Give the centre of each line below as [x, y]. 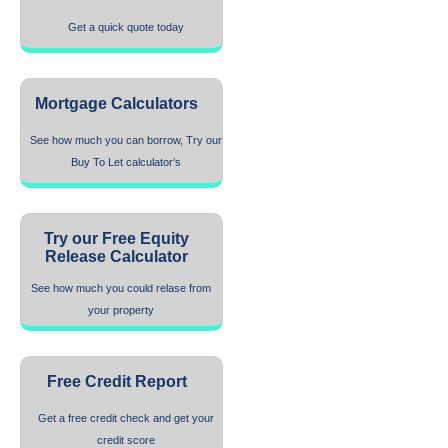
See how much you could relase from [121, 288]
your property [121, 310]
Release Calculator [116, 256]
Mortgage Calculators [116, 103]
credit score [126, 440]
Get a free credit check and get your [126, 418]
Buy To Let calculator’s [126, 162]
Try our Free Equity [116, 238]
